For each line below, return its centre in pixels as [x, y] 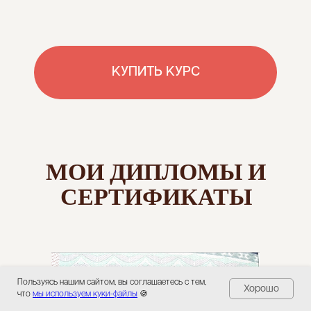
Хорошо [261, 289]
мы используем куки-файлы [85, 294]
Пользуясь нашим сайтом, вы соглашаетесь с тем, [112, 283]
